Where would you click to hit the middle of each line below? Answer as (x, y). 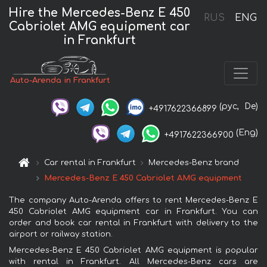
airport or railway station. (61, 234)
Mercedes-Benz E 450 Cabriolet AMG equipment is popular (133, 250)
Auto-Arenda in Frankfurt (60, 81)
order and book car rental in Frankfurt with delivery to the (133, 223)
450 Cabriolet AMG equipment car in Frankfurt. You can (133, 211)
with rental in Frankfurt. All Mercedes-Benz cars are (133, 261)
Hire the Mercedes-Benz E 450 (100, 13)
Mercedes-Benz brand (194, 162)
